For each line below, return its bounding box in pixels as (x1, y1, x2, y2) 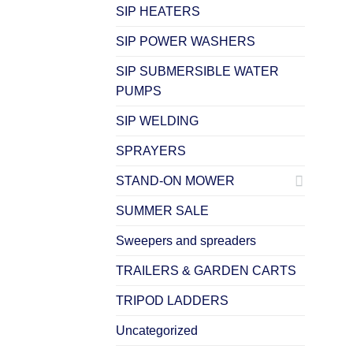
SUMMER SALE (116, 203, 209, 217)
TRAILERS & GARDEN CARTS (116, 263, 296, 277)
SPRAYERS (116, 143, 186, 158)
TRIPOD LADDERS (116, 293, 229, 307)
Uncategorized (116, 323, 198, 337)
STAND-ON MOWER (116, 173, 235, 188)
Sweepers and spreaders (116, 233, 256, 247)
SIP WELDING (116, 113, 199, 128)
